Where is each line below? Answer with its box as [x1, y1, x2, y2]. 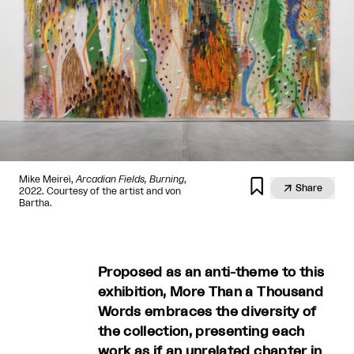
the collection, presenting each [98, 324, 305, 338]
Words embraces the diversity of [98, 304, 317, 318]
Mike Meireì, [19, 174, 76, 184]
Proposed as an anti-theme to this [98, 265, 325, 279]
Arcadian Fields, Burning [76, 174, 184, 184]
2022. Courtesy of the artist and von [19, 186, 181, 196]
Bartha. [19, 198, 52, 208]
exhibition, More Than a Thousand [98, 284, 323, 299]
